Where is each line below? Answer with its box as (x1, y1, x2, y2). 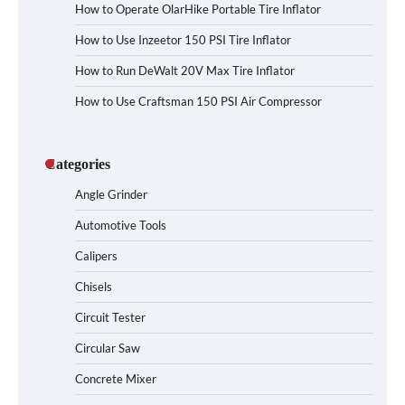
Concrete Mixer (75, 371, 156, 386)
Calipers (75, 248, 118, 263)
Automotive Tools (75, 217, 166, 232)
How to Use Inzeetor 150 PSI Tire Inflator (75, 32, 291, 47)
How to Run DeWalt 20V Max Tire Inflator (75, 62, 295, 78)
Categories (45, 155, 110, 172)
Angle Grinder (75, 186, 147, 202)
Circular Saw (75, 340, 140, 355)
